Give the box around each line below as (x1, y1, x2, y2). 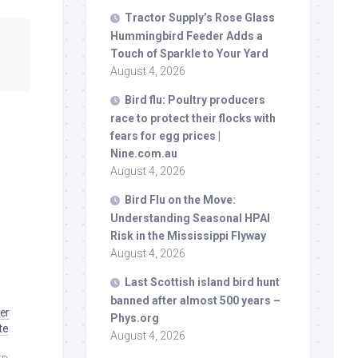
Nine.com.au (110, 146, 177, 160)
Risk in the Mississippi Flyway (110, 229, 266, 242)
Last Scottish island (125, 275, 233, 288)
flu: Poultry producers (147, 93, 265, 106)
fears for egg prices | (110, 129, 221, 142)
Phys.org (110, 311, 159, 324)
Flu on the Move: (147, 193, 236, 206)
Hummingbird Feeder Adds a (110, 29, 263, 42)
